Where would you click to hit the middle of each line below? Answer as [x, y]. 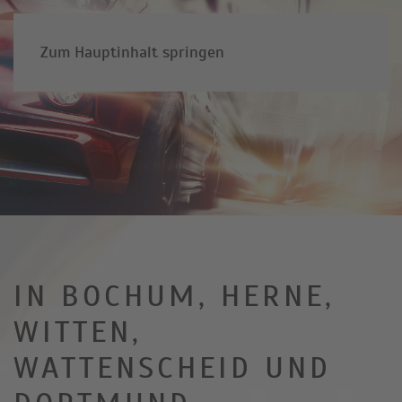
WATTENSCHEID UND [172, 368]
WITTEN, [78, 332]
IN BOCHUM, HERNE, [174, 296]
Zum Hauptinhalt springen [132, 52]
